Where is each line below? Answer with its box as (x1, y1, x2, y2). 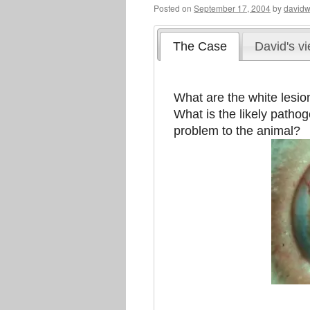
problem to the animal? (174, 124, 301, 138)
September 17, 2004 (194, 2, 271, 14)
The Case (172, 39, 227, 53)
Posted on (154, 2, 192, 14)
